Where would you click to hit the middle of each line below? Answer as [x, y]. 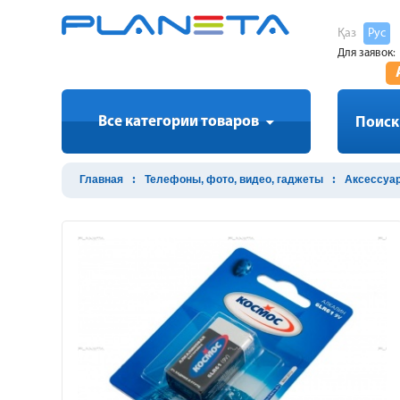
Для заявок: [367, 53]
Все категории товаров [178, 122]
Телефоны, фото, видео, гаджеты [234, 179]
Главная [101, 179]
